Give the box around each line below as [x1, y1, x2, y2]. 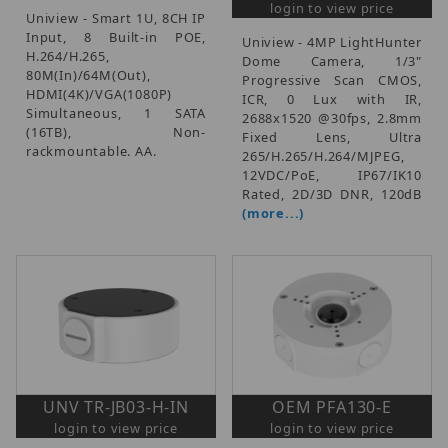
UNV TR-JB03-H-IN [43, 395, 189, 418]
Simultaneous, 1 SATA [26, 103, 206, 122]
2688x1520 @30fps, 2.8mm [242, 108, 422, 127]
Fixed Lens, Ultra [242, 127, 422, 146]
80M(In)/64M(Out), [26, 65, 151, 84]
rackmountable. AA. [26, 141, 157, 160]
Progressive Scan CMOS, [242, 70, 422, 89]
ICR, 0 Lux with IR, [242, 89, 422, 108]
